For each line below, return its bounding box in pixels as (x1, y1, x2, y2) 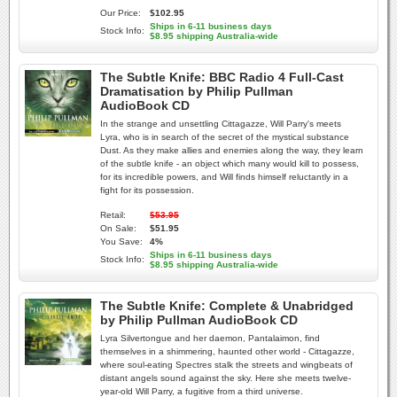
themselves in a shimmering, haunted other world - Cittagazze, (100, 346, 354, 356)
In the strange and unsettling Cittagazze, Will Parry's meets (100, 119, 341, 128)
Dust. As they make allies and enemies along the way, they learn (100, 145, 363, 155)
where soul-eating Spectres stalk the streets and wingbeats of (100, 360, 353, 370)
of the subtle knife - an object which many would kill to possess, (100, 159, 359, 168)
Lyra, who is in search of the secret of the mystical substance (100, 132, 349, 142)
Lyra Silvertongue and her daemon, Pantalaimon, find (100, 333, 320, 343)
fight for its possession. (100, 185, 194, 195)
